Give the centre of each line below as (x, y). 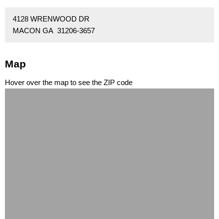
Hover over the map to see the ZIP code (69, 82)
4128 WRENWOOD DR (51, 19)
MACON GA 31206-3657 (54, 30)
